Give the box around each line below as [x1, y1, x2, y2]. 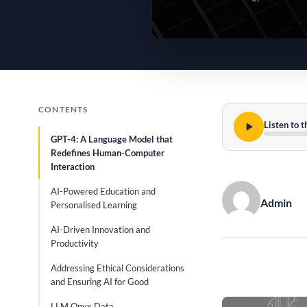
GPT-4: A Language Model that [51, 134, 173, 145]
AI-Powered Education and [51, 186, 156, 197]
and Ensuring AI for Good [51, 276, 149, 287]
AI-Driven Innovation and [51, 224, 150, 235]
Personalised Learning [51, 199, 137, 210]
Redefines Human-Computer [51, 147, 164, 158]
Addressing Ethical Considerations [51, 262, 184, 273]
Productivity [51, 238, 99, 249]
